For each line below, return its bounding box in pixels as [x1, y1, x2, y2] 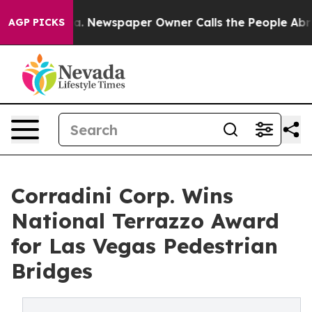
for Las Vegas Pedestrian [11, 233, 278, 259]
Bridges [11, 258, 93, 284]
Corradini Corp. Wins [11, 182, 233, 209]
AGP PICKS [8, 16, 65, 29]
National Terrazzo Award [11, 208, 279, 234]
